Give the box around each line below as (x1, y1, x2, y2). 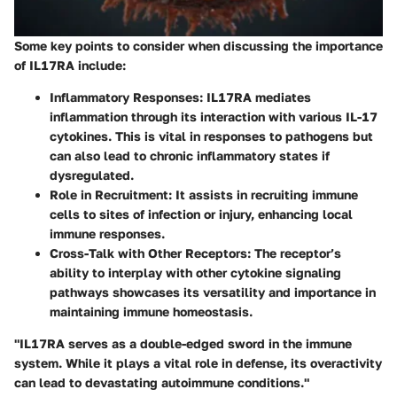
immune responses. (50, 226, 165, 242)
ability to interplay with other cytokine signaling (50, 265, 341, 281)
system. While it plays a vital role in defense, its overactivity (14, 355, 382, 371)
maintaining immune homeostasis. (50, 304, 253, 320)
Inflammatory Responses (50, 90, 199, 105)
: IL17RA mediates (199, 90, 311, 105)
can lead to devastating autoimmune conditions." (14, 375, 309, 391)
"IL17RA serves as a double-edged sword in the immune (14, 336, 352, 352)
